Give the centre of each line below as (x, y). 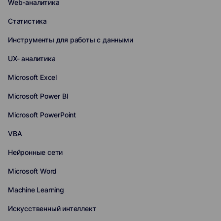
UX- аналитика (32, 58)
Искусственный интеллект (52, 208)
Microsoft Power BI (38, 96)
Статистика (27, 21)
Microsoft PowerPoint (42, 115)
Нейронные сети (36, 152)
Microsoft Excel (32, 77)
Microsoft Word (33, 171)
